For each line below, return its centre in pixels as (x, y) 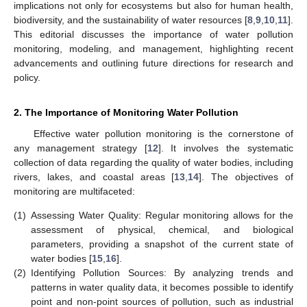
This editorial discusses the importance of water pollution (153, 34)
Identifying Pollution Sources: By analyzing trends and (162, 273)
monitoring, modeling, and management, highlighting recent (153, 48)
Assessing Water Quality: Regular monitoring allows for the (162, 216)
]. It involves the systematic (226, 148)
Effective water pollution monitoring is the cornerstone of (163, 133)
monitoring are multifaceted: (74, 191)
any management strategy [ (81, 148)
